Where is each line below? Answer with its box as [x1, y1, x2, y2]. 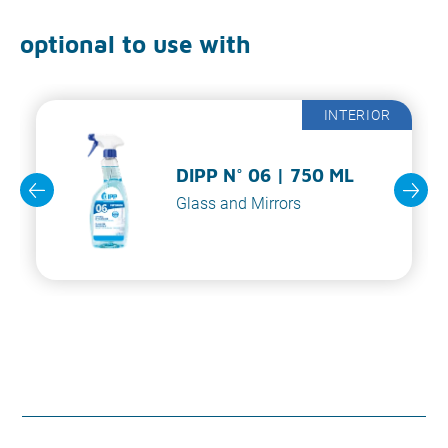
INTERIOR [323, 106, 391, 123]
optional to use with [20, 30, 251, 58]
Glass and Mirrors [176, 194, 301, 213]
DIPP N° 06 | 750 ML [176, 165, 354, 186]
